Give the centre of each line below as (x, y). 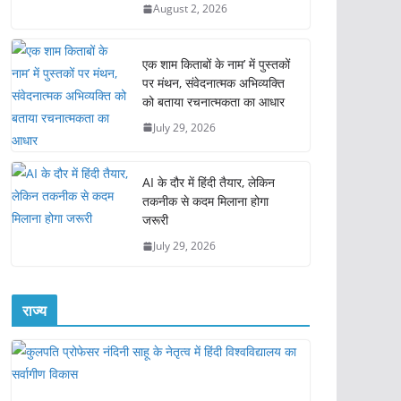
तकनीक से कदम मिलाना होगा (205, 201)
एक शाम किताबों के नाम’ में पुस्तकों (216, 64)
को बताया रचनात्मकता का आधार (213, 101)
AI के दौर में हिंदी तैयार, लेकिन (209, 182)
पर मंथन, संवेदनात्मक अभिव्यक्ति (213, 82)
